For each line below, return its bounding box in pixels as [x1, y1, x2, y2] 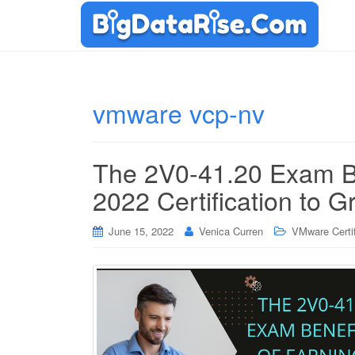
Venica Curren [199, 223, 263, 239]
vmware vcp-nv [93, 94, 265, 131]
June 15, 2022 [109, 223, 174, 239]
